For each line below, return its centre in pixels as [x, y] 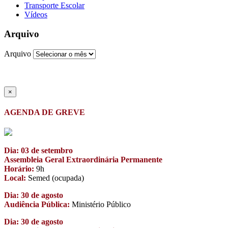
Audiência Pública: [37, 205]
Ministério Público [100, 205]
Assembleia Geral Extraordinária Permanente [83, 160]
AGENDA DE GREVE [45, 112]
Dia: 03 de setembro [38, 151]
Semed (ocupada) [55, 178]
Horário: [19, 169]
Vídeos [36, 14]
